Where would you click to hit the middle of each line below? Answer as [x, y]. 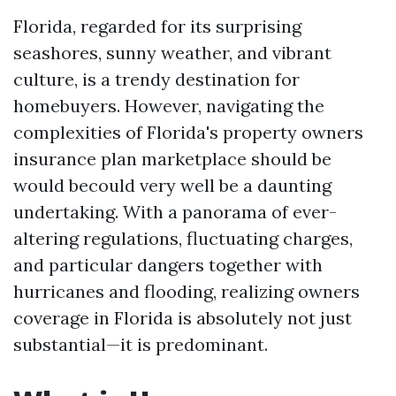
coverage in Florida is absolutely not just [183, 318]
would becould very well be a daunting [172, 185]
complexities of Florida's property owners [188, 132]
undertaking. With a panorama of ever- [175, 212]
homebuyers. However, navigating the [169, 106]
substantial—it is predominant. [141, 344]
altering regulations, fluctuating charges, [183, 238]
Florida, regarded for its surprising [157, 26]
